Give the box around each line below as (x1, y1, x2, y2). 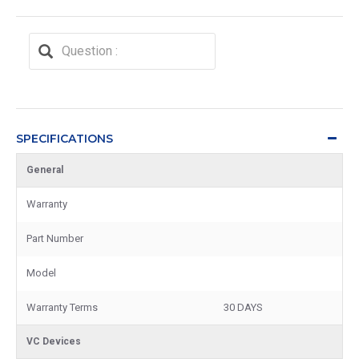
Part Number (26, 232, 83, 244)
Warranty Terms (26, 301, 98, 313)
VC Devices (26, 335, 81, 347)
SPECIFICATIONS (16, 131, 113, 146)
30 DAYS (224, 301, 263, 313)
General (26, 163, 63, 175)
